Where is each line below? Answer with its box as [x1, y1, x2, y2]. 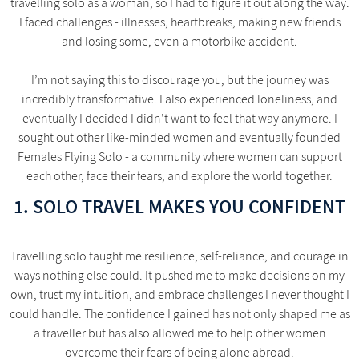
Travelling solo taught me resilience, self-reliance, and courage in [10, 248, 349, 264]
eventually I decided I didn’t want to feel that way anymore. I [22, 110, 337, 127]
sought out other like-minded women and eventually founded [18, 129, 341, 146]
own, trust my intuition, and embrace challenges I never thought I [10, 286, 349, 303]
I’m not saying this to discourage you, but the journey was [30, 71, 329, 88]
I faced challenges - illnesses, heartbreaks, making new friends [18, 14, 341, 30]
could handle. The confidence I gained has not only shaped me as [9, 305, 350, 322]
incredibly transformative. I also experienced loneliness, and [22, 91, 337, 107]
